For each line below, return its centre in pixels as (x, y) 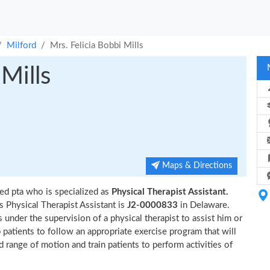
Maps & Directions (196, 166)
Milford (21, 46)
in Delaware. (205, 205)
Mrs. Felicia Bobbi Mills (97, 46)
